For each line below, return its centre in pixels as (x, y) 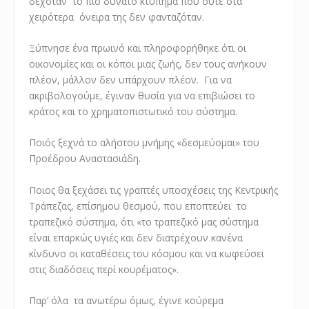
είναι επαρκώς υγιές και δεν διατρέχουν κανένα (136, 237)
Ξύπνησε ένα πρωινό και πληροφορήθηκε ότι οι (138, 48)
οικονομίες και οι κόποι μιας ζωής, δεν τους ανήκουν (148, 64)
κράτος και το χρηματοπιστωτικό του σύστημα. (133, 112)
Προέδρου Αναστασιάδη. (85, 159)
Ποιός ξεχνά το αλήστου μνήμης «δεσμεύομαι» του (144, 143)
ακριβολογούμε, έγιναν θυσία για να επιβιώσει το (142, 96)
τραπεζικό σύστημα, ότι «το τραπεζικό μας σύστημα (144, 221)
